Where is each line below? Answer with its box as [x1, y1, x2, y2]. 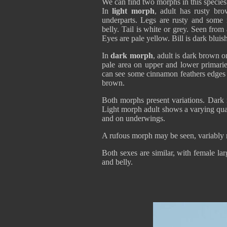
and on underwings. [102, 114, 165, 123]
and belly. [102, 158, 133, 166]
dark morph [110, 51, 153, 60]
